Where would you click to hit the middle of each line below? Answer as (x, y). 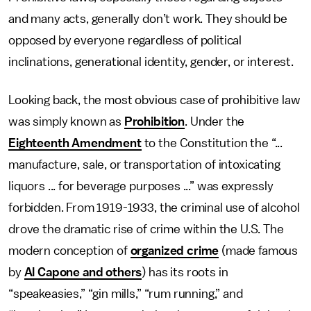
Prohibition (154, 121)
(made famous (259, 251)
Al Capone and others (83, 272)
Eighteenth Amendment (75, 143)
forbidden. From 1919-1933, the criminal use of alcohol (154, 208)
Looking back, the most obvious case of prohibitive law (154, 100)
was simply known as (66, 121)
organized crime (175, 251)
